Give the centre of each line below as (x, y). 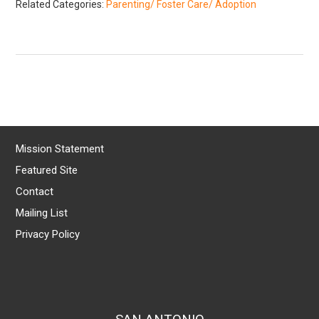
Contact (35, 191)
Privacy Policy (48, 234)
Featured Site (47, 170)
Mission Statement (60, 148)
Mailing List (42, 213)
